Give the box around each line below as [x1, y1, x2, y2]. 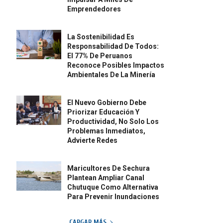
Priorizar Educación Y [67, 108, 140, 116]
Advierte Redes [67, 136, 118, 145]
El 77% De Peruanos [67, 52, 133, 60]
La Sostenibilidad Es [67, 33, 135, 41]
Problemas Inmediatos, [67, 127, 146, 135]
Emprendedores [67, 5, 121, 13]
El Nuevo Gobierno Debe [67, 99, 147, 107]
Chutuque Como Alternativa [67, 183, 159, 192]
